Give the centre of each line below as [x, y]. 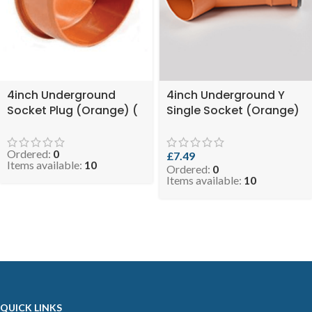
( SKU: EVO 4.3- [209, 126]
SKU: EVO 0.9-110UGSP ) [71, 126]
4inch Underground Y [226, 95]
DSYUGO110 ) [201, 141]
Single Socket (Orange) [233, 111]
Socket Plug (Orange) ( [72, 111]
